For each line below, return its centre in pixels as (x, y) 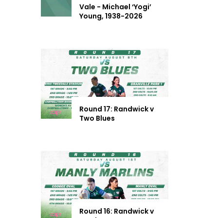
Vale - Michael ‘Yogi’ (115, 7)
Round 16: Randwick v (116, 211)
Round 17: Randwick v (116, 109)
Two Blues (97, 118)
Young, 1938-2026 (111, 16)
